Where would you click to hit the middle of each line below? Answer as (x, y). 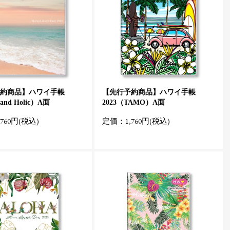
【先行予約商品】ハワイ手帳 (149, 92)
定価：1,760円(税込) (136, 121)
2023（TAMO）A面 (133, 102)
